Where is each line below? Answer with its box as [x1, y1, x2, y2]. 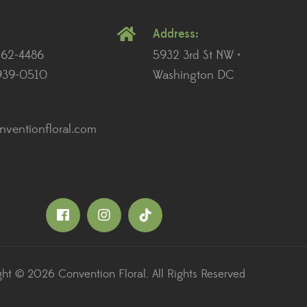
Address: [153, 26, 199, 42]
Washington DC [153, 68, 234, 84]
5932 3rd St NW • [153, 48, 241, 64]
